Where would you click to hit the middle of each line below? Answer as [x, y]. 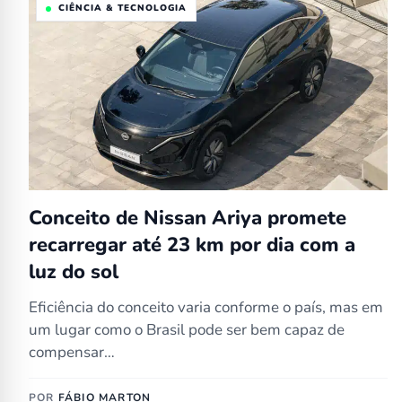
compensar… [72, 352]
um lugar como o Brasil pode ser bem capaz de [187, 330]
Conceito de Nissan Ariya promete [188, 218]
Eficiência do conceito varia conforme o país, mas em [206, 307]
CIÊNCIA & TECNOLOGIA [122, 8]
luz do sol [74, 272]
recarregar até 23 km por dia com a [192, 245]
